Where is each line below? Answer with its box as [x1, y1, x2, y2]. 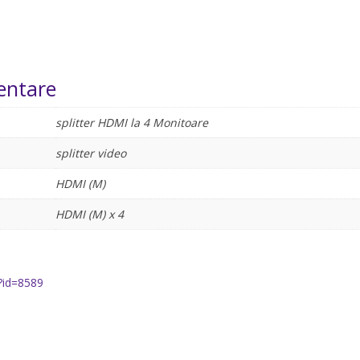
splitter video [55, 145, 126, 162]
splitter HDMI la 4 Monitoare [55, 115, 208, 131]
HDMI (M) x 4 [55, 207, 124, 223]
